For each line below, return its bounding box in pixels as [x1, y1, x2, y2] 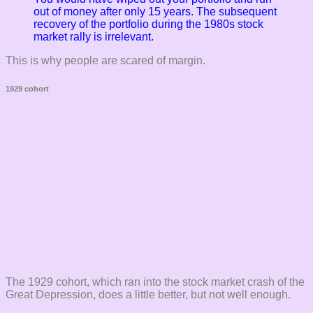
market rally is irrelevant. [34, 31, 154, 43]
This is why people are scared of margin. [6, 54, 205, 67]
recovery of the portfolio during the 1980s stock [34, 18, 263, 31]
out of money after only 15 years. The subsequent [34, 6, 277, 18]
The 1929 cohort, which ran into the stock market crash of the [6, 276, 305, 289]
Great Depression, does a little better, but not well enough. [6, 289, 291, 301]
